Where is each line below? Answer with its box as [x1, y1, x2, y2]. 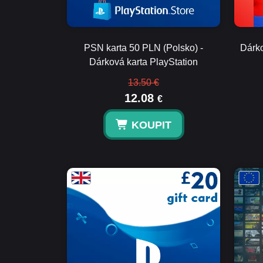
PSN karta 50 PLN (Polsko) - [84, 43, 203, 53]
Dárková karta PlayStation [89, 57, 198, 67]
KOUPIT [131, 119, 171, 131]
